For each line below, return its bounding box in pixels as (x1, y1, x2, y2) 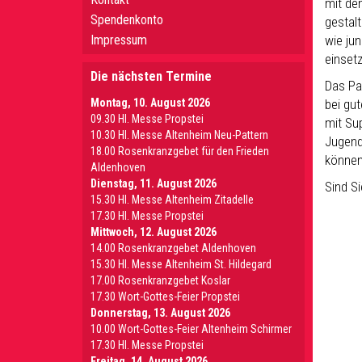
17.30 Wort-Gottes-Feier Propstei (90, 290, 240, 303)
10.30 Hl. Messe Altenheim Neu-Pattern (90, 128, 268, 141)
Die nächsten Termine (90, 69, 212, 84)
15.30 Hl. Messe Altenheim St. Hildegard (90, 258, 271, 271)
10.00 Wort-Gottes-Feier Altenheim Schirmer (90, 322, 292, 335)
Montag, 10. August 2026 (90, 96, 210, 109)
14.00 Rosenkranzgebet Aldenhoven (90, 242, 256, 255)
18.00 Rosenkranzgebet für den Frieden (90, 145, 269, 158)
